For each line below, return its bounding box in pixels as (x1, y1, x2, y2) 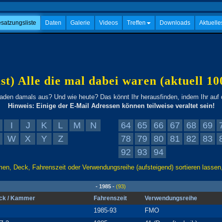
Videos (99, 19, 118, 26)
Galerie (70, 19, 90, 26)
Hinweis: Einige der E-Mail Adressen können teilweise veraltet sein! (7, 102, 215, 110)
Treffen (127, 19, 146, 26)
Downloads (160, 19, 190, 26)
